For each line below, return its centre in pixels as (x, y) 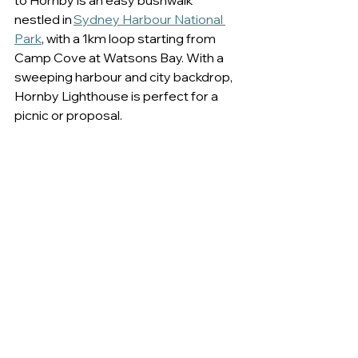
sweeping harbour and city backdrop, (125, 77)
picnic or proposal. (71, 115)
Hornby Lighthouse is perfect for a (117, 96)
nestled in (44, 20)
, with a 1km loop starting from (130, 39)
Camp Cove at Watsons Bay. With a (120, 58)
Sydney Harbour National (149, 20)
